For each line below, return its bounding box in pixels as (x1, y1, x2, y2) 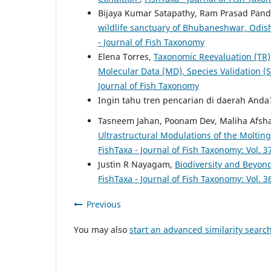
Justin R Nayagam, (98, 158, 175, 170)
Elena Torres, (98, 50, 154, 62)
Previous (87, 198, 121, 210)
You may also (74, 223, 129, 235)
